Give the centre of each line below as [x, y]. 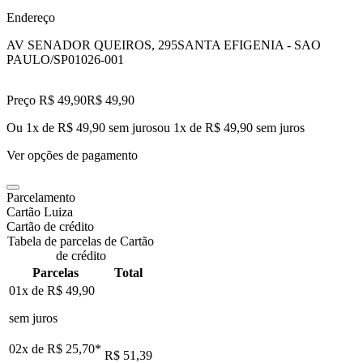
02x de [28, 348]
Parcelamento [41, 197]
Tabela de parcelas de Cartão [81, 241]
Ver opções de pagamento [72, 155]
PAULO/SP [37, 59]
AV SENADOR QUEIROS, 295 [92, 45]
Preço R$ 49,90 [47, 100]
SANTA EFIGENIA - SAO [249, 45]
